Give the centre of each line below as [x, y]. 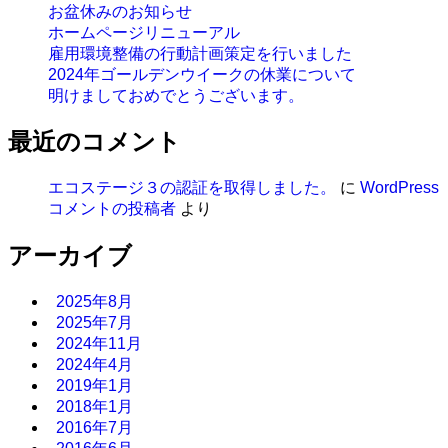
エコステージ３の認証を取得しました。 [192, 188]
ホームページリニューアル [144, 32]
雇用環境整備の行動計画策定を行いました [200, 53]
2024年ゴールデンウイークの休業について [202, 74]
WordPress [399, 188]
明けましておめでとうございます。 [176, 95]
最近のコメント [94, 142]
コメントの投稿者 [112, 209]
